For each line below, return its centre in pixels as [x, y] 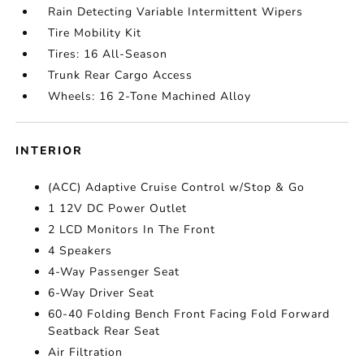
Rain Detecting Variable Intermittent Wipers [176, 12]
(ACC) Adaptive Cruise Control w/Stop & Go [177, 188]
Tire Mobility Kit [95, 33]
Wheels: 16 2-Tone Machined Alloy [150, 97]
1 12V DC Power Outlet [118, 209]
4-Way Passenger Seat [114, 272]
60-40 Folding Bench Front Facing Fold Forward [189, 314]
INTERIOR [50, 151]
